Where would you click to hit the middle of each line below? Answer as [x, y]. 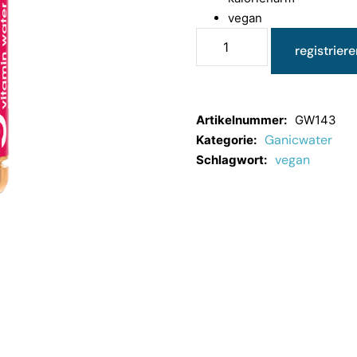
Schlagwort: [231, 159]
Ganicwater [298, 139]
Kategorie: [226, 139]
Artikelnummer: [241, 120]
